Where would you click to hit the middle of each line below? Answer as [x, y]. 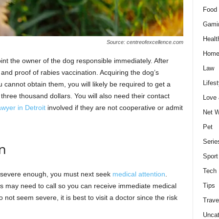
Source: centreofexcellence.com [145, 42]
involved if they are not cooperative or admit [114, 107]
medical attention [139, 174]
